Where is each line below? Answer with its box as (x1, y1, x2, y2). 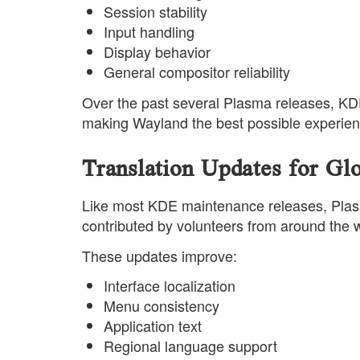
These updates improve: (82, 244, 237, 266)
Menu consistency (104, 295, 219, 317)
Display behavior (104, 41, 211, 63)
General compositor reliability (104, 61, 290, 83)
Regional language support (104, 335, 277, 357)
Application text (104, 315, 202, 337)
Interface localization (104, 275, 235, 297)
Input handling (104, 21, 194, 43)
